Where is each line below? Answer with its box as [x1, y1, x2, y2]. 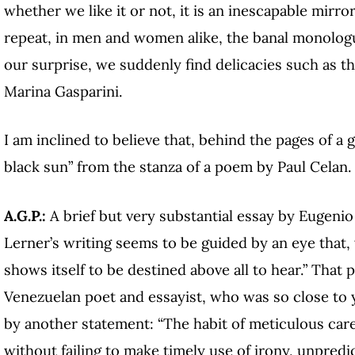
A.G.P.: [4, 205, 46, 225]
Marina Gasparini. [4, 81, 123, 101]
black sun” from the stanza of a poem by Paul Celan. [4, 157, 352, 177]
